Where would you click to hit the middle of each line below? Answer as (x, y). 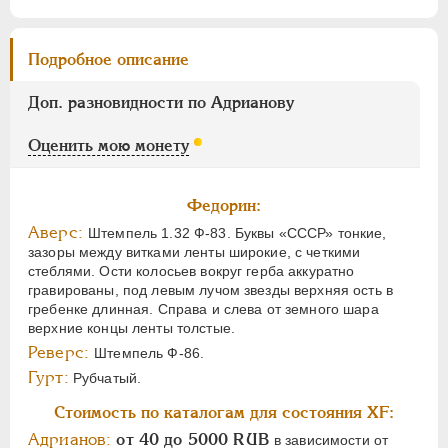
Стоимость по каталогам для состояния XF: (224, 412)
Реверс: (61, 352)
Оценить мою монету (108, 145)
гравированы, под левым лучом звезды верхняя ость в (211, 289)
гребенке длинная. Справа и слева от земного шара (203, 308)
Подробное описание (108, 59)
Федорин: (224, 205)
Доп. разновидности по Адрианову (161, 102)
